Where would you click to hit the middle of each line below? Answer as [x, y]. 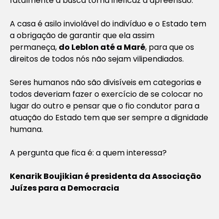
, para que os [170, 47]
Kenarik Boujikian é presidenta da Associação [106, 176]
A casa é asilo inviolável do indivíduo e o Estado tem [108, 23]
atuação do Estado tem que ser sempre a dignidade [109, 117]
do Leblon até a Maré [102, 47]
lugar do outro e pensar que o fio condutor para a [105, 106]
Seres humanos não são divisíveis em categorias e [106, 82]
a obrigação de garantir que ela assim [82, 35]
